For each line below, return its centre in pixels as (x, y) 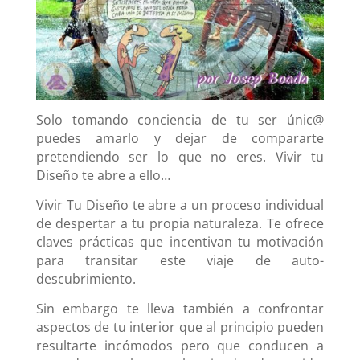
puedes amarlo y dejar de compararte (180, 139)
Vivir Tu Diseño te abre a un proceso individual (180, 205)
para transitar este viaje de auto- (180, 261)
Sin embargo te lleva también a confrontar (180, 309)
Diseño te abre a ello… (103, 176)
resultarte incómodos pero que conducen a (180, 346)
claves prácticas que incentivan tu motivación (180, 242)
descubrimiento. (86, 279)
